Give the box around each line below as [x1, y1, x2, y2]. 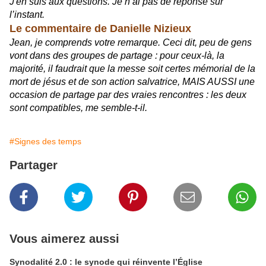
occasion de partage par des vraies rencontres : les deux [9, 90, 246, 100]
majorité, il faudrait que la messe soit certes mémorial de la [9, 64, 255, 74]
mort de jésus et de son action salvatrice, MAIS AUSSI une [9, 77, 255, 87]
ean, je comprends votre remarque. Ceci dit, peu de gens [14, 37, 252, 47]
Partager [9, 159, 58, 172]
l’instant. [9, 9, 45, 20]
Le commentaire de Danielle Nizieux [9, 23, 191, 34]
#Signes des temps [9, 137, 81, 146]
